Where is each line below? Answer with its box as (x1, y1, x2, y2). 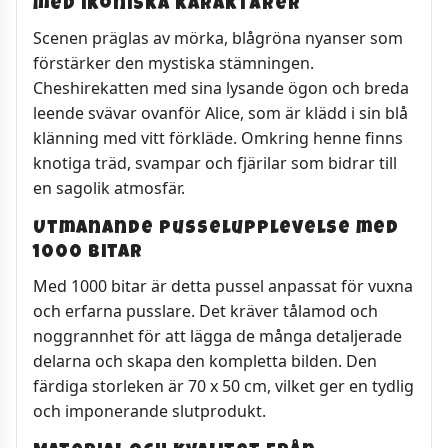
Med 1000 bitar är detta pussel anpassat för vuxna (33, 275, 413, 298)
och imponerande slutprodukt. (33, 400, 266, 423)
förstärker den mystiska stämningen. (33, 52, 314, 75)
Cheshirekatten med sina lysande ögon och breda (33, 77, 409, 100)
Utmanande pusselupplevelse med (33, 220, 399, 239)
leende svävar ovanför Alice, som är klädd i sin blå (33, 102, 408, 125)
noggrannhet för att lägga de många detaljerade (33, 325, 402, 348)
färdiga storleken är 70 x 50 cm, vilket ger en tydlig (33, 375, 414, 398)
